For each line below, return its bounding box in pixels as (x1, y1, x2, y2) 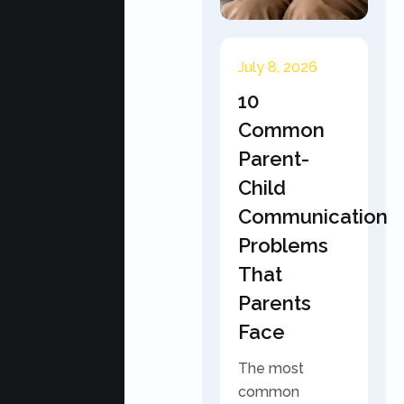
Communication (238, 205, 388, 228)
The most (238, 360, 304, 377)
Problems (238, 234, 328, 257)
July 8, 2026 (238, 59, 317, 76)
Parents (238, 291, 311, 315)
